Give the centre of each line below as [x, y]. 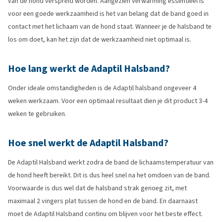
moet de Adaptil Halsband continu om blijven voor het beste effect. [105, 214]
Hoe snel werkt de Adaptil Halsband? [88, 143]
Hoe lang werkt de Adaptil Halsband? [89, 69]
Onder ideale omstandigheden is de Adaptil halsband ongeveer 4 [102, 88]
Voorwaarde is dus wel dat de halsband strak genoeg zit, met [97, 188]
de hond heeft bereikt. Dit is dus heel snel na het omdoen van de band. [109, 175]
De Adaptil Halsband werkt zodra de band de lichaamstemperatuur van [111, 162]
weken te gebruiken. [37, 114]
